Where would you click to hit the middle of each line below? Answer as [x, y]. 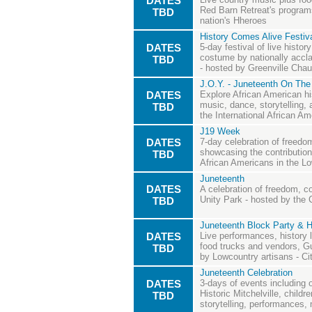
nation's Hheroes [233, 21]
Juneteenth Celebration [246, 273]
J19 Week [220, 132]
